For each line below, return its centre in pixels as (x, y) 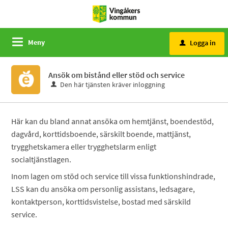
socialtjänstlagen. (41, 159)
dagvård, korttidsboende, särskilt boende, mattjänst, (101, 134)
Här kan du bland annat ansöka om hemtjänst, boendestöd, (113, 121)
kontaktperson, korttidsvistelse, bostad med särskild (101, 202)
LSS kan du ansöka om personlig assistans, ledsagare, (103, 189)
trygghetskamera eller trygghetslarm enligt (84, 147)
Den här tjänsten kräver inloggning (113, 84)
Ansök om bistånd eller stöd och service (117, 75)
